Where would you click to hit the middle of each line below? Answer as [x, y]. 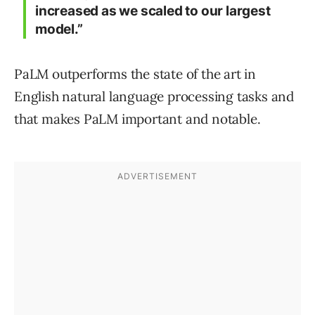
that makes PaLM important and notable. [137, 119]
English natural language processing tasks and [154, 97]
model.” [59, 30]
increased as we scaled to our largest [153, 11]
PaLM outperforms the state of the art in [135, 74]
